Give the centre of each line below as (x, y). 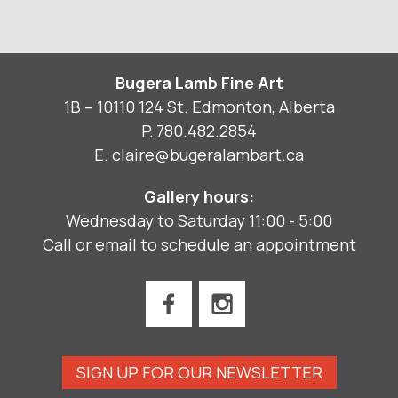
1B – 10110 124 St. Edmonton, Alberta (199, 106)
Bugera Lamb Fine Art (199, 82)
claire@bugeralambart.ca (207, 154)
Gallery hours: (199, 196)
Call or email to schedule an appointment (199, 244)
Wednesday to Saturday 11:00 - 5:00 (199, 220)
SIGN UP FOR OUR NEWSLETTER (199, 373)
